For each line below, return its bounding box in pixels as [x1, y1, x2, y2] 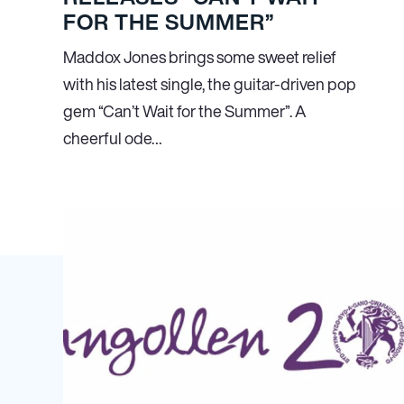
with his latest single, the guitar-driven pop [63, 72, 356, 96]
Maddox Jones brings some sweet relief [63, 45, 336, 69]
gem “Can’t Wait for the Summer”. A [63, 99, 307, 123]
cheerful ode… [63, 126, 162, 150]
